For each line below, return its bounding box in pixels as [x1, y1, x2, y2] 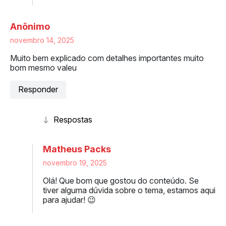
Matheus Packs [43, 143, 111, 154]
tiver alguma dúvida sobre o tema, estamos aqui [43, 185, 215, 195]
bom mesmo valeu [10, 62, 77, 73]
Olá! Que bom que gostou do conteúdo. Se [43, 175, 199, 186]
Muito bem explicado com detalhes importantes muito [10, 52, 204, 63]
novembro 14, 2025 [10, 35, 74, 44]
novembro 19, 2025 [43, 158, 107, 167]
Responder [18, 84, 58, 94]
